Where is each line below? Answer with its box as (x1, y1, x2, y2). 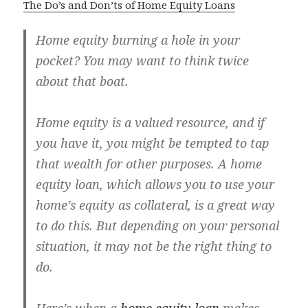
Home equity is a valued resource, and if (36, 114, 265, 131)
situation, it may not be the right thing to (36, 238, 272, 255)
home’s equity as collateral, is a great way (36, 197, 276, 214)
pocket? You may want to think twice (36, 52, 250, 69)
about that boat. (36, 73, 129, 90)
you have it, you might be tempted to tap (36, 135, 269, 152)
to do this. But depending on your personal (36, 217, 280, 234)
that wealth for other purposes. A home (36, 155, 263, 173)
